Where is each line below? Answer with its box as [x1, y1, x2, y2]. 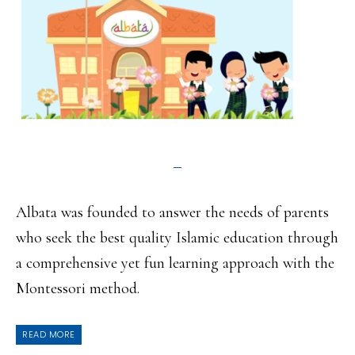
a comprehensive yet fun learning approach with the [16, 254, 334, 273]
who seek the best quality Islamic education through [16, 228, 338, 248]
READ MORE [22, 328, 75, 342]
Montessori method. [16, 279, 139, 299]
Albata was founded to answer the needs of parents [16, 203, 329, 223]
